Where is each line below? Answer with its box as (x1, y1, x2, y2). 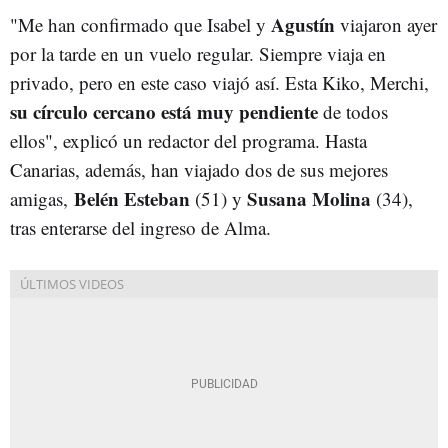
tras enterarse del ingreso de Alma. (10, 214, 271, 240)
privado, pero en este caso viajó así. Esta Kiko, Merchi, (10, 69, 429, 95)
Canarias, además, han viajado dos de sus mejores (10, 156, 388, 182)
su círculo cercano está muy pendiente (10, 97, 318, 125)
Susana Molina (242, 184, 371, 212)
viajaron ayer (335, 11, 437, 37)
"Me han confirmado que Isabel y (10, 11, 271, 37)
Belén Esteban (74, 184, 190, 212)
